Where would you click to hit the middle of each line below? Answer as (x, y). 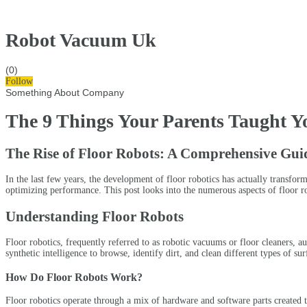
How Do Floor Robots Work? (74, 277)
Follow (19, 81)
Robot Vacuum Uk (81, 40)
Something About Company (65, 92)
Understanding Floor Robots (95, 216)
